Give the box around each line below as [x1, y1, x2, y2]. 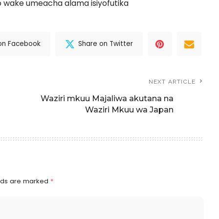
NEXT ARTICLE [148, 78, 196, 85]
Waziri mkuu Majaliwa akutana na [41, 93, 174, 103]
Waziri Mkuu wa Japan [85, 105, 174, 114]
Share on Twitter [78, 39, 133, 48]
